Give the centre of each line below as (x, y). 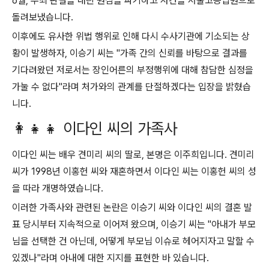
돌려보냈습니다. (43, 17)
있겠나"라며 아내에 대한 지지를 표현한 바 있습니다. (110, 258)
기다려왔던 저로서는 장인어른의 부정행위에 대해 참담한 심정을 (133, 70)
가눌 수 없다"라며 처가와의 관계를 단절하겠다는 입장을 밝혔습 (131, 87)
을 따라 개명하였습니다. (58, 189)
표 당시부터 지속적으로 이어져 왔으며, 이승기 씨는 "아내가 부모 (134, 225)
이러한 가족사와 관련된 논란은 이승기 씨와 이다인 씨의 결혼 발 (132, 208)
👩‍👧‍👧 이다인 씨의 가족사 (95, 128)
